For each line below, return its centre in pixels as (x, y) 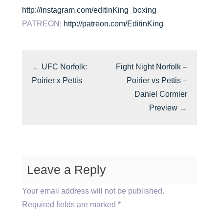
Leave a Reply (66, 170)
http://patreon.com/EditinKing (113, 24)
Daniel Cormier (161, 94)
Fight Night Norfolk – (152, 67)
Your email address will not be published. (93, 191)
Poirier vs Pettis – (157, 80)
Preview (163, 108)
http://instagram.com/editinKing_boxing (89, 10)
